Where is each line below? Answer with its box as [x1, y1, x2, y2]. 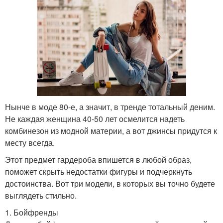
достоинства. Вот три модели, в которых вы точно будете [5, 177, 215, 189]
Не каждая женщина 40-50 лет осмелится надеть [5, 112, 185, 124]
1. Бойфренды [5, 206, 58, 218]
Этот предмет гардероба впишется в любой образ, [5, 153, 192, 165]
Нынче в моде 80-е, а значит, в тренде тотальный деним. [5, 101, 215, 112]
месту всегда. [5, 136, 55, 148]
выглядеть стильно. [5, 189, 77, 201]
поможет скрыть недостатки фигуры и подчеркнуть [5, 165, 192, 177]
